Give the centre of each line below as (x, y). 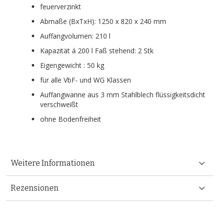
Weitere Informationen (53, 163)
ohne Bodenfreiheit (71, 119)
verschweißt (59, 104)
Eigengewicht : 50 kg (72, 65)
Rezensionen (35, 188)
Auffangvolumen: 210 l (75, 36)
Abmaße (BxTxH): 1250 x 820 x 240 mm (103, 21)
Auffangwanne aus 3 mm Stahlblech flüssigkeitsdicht (123, 94)
